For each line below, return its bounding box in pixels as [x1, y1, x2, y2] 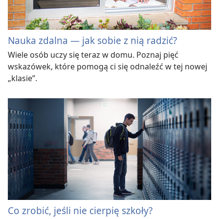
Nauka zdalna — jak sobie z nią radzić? [8, 34, 177, 47]
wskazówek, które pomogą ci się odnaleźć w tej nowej [8, 61, 207, 72]
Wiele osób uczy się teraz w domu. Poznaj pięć [8, 49, 178, 61]
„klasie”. [8, 73, 37, 84]
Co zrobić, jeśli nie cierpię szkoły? [8, 203, 153, 217]
